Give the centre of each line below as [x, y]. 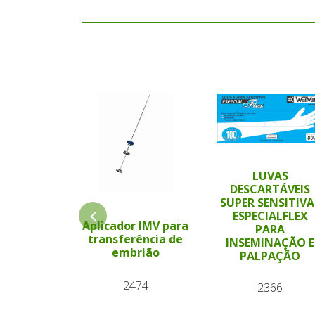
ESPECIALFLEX [270, 216]
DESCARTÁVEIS [270, 189]
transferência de [136, 239]
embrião [135, 252]
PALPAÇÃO [270, 256]
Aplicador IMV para [136, 225]
